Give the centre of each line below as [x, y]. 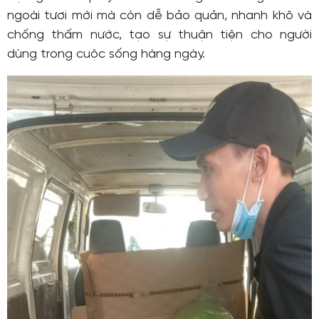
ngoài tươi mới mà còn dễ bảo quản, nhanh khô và [159, 16]
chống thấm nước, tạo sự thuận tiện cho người [159, 35]
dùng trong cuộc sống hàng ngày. [106, 54]
